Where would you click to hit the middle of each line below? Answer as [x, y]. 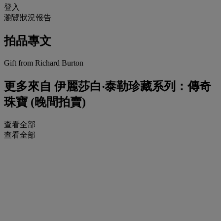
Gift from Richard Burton [44, 63]
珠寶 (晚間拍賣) [45, 102]
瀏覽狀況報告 [28, 18]
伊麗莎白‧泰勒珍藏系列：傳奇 [131, 86]
